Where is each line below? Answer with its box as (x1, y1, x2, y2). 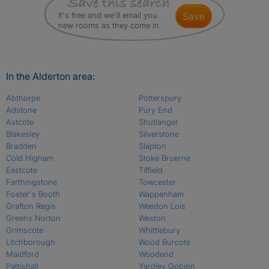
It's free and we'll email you (58, 10, 157, 20)
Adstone (6, 105, 37, 115)
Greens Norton (6, 213, 61, 223)
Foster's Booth (6, 189, 60, 199)
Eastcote (6, 165, 37, 175)
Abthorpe (6, 93, 40, 103)
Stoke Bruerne (138, 153, 190, 163)
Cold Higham (6, 153, 53, 163)
